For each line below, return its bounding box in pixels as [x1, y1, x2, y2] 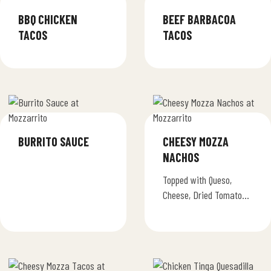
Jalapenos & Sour [163, 203, 227, 217]
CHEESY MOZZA [163, 134, 229, 149]
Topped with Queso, [163, 173, 232, 187]
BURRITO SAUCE [18, 134, 89, 149]
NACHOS [163, 150, 199, 165]
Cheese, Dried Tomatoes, [163, 188, 252, 202]
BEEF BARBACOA [163, 12, 236, 27]
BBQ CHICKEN [18, 12, 77, 27]
